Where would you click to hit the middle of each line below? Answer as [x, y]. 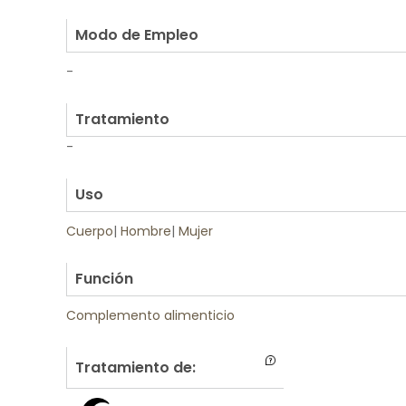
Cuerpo [90, 231]
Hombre [146, 231]
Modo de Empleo [137, 35]
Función [104, 279]
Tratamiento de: [135, 367]
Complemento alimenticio [150, 315]
